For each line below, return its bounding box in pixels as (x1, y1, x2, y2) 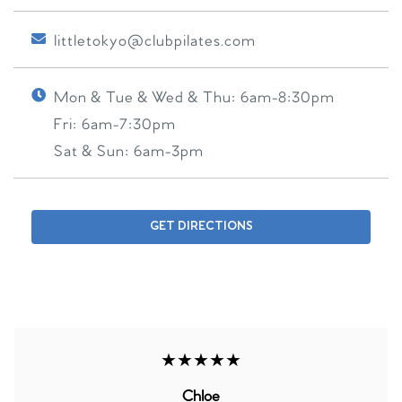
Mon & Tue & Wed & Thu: (54, 89, 240, 108)
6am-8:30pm (240, 89, 335, 108)
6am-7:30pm (82, 116, 176, 135)
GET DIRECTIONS (149, 219, 253, 234)
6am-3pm (134, 143, 204, 162)
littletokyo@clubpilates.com (54, 32, 256, 51)
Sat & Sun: (54, 143, 134, 162)
